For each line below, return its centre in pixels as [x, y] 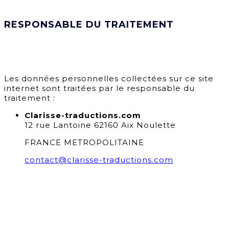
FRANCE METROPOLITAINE [84, 143]
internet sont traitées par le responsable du [99, 88]
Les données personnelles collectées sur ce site [109, 79]
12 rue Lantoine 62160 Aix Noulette [100, 125]
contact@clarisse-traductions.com [99, 160]
